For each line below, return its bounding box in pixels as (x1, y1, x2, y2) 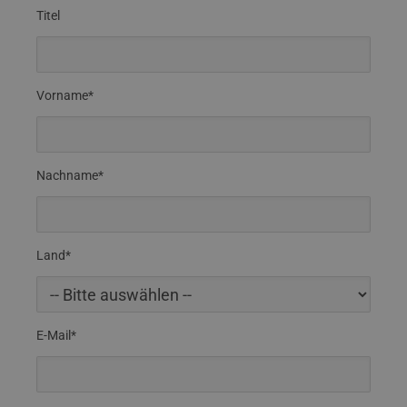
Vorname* (36, 88, 94, 103)
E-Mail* (36, 328, 76, 342)
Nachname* (36, 168, 104, 183)
